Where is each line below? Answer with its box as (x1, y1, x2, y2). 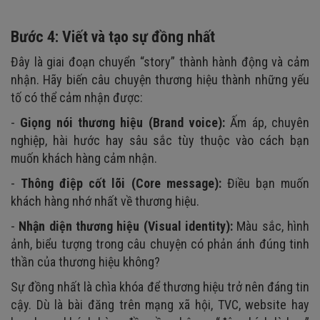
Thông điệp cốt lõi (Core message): (21, 175, 221, 191)
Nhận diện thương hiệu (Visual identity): (19, 218, 234, 234)
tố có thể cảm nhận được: (11, 89, 143, 105)
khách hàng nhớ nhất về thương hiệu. (11, 193, 199, 209)
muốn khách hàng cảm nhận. (11, 150, 157, 166)
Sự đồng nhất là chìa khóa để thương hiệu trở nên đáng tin (11, 279, 309, 294)
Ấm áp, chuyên (225, 114, 310, 130)
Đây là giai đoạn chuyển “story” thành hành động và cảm (11, 54, 309, 69)
